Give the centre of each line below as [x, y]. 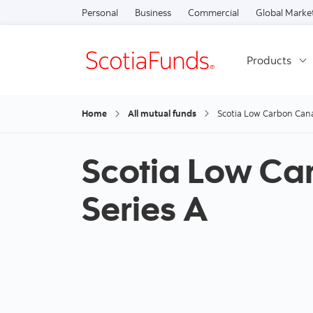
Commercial [213, 12]
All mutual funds [162, 113]
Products [269, 60]
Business [153, 12]
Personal [100, 12]
